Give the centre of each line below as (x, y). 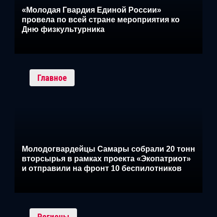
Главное (52, 77)
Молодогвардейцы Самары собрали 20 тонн (108, 149)
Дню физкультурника (63, 29)
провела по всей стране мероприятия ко (101, 19)
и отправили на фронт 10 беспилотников (102, 169)
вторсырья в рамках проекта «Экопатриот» (106, 159)
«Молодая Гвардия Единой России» (92, 10)
